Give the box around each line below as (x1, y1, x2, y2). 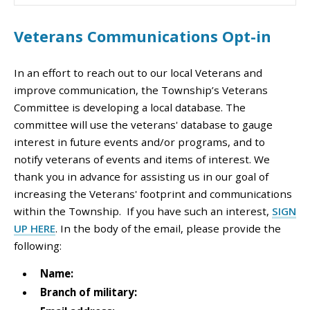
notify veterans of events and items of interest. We (14, 152, 270, 166)
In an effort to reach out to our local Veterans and (14, 65, 262, 80)
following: (14, 238, 62, 253)
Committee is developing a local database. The (14, 100, 246, 114)
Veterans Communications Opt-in (14, 26, 271, 47)
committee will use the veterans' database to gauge (14, 117, 273, 131)
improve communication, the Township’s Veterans (14, 82, 268, 97)
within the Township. (14, 203, 127, 218)
